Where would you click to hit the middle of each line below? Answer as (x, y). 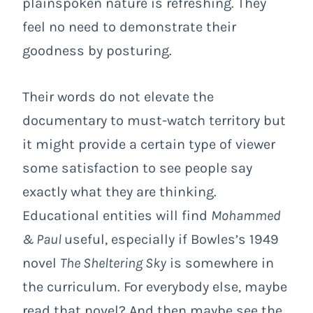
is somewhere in (220, 263)
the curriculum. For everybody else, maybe (155, 286)
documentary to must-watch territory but (154, 120)
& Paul (43, 239)
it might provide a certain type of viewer (149, 144)
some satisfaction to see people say (137, 168)
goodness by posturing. (97, 50)
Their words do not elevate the (118, 96)
